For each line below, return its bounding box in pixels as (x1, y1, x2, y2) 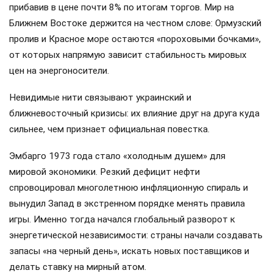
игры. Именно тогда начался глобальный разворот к (9, 214, 235, 225)
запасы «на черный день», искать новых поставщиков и (9, 246, 249, 257)
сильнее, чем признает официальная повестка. (9, 124, 210, 135)
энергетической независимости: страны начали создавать (9, 230, 263, 241)
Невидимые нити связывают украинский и (9, 92, 191, 104)
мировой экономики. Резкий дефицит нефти (9, 166, 200, 178)
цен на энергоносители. (9, 65, 109, 76)
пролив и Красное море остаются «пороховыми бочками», (9, 33, 261, 44)
